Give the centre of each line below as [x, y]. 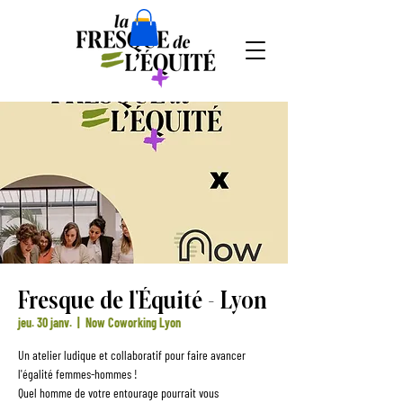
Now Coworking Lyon [133, 322]
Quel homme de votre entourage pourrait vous [118, 392]
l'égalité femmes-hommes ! [78, 373]
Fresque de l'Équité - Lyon [143, 297]
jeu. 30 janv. [45, 322]
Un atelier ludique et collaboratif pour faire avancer [132, 354]
